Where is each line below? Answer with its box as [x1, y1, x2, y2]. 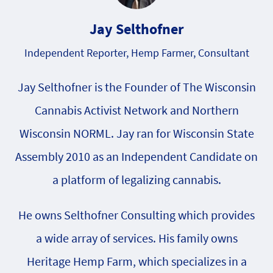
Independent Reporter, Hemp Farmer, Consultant [24, 46, 249, 60]
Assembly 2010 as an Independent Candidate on [15, 149, 258, 164]
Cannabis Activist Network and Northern [34, 102, 239, 118]
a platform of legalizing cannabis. [52, 172, 221, 187]
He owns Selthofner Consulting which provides [18, 207, 255, 222]
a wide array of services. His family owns [35, 230, 238, 246]
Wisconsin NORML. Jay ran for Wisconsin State [19, 126, 254, 141]
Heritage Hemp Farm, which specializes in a [26, 253, 247, 269]
